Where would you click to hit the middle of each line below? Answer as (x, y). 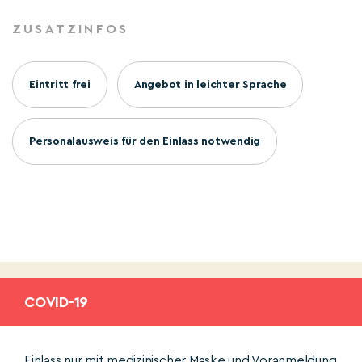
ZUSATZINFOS (71, 29)
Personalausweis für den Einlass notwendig (145, 141)
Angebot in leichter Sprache (210, 85)
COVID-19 (57, 302)
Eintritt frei (60, 85)
